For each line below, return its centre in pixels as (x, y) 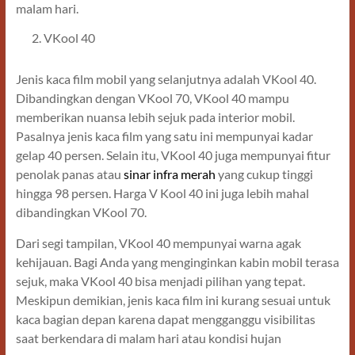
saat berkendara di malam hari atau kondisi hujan (148, 338)
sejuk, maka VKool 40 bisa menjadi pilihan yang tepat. (160, 281)
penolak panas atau (69, 174)
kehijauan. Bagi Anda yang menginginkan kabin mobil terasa (177, 262)
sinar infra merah (169, 174)
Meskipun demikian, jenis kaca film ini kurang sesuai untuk (173, 300)
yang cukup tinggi (264, 174)
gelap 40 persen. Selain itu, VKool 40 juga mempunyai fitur (173, 155)
